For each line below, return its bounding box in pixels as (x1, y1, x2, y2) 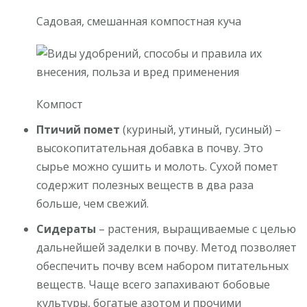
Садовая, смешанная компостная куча (36, 13, 242, 29)
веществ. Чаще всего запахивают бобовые (36, 276, 271, 292)
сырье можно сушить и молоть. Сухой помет (36, 158, 279, 174)
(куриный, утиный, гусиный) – (120, 121, 282, 137)
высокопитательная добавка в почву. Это (36, 140, 264, 156)
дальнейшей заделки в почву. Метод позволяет (36, 239, 297, 255)
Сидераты (36, 221, 97, 236)
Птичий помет (36, 121, 121, 137)
